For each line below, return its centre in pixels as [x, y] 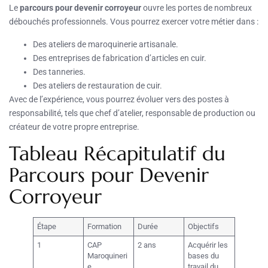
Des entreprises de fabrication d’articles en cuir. [120, 58]
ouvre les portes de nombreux [197, 7]
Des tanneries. [59, 71]
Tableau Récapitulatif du [117, 153]
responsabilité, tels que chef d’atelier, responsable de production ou [132, 113]
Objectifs [204, 226]
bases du [204, 255]
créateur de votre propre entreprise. [74, 127]
